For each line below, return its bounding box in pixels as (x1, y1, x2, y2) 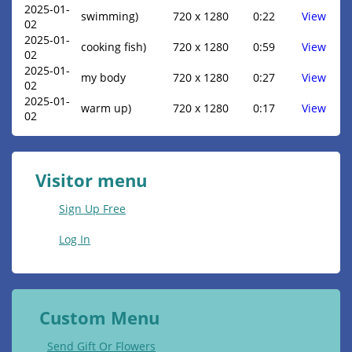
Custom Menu (39, 306, 159, 330)
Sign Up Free (59, 201, 126, 217)
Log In (59, 232, 90, 247)
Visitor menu (35, 168, 147, 192)
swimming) (81, 9, 138, 24)
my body (81, 70, 126, 86)
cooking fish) (81, 39, 146, 55)
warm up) (81, 101, 131, 116)
